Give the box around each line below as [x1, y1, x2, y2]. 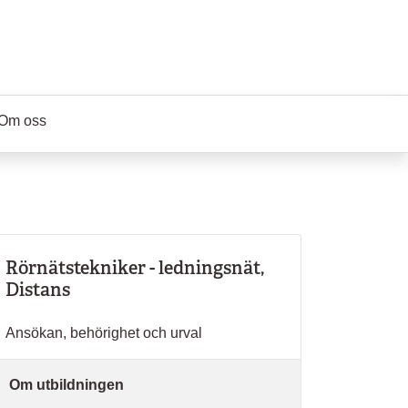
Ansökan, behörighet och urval [5, 325, 202, 341]
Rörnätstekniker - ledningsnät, [5, 256, 264, 280]
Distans [5, 278, 70, 301]
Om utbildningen [9, 377, 124, 393]
